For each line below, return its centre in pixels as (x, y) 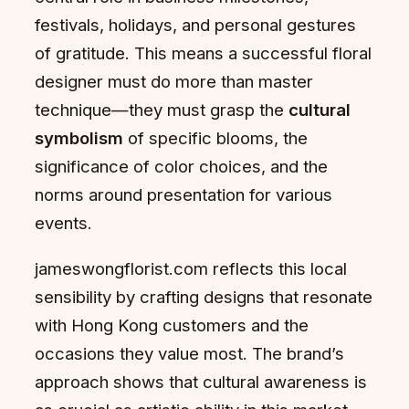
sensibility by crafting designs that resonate (204, 296)
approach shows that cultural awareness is (201, 381)
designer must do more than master (174, 82)
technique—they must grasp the (162, 110)
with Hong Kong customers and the (172, 325)
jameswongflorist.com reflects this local (191, 268)
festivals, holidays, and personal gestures (195, 25)
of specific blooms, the (215, 138)
